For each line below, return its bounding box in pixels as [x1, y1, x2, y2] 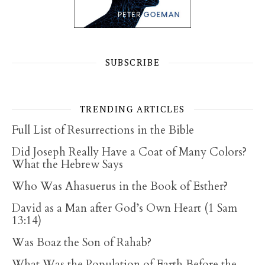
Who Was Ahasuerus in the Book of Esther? [12, 179, 228, 194]
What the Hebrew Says [12, 157, 123, 172]
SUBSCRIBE [105, 56, 160, 68]
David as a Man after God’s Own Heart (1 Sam [12, 201, 237, 216]
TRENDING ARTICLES [79, 103, 186, 115]
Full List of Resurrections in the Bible [12, 122, 194, 138]
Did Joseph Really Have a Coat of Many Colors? [12, 144, 247, 160]
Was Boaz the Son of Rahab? [12, 235, 151, 250]
